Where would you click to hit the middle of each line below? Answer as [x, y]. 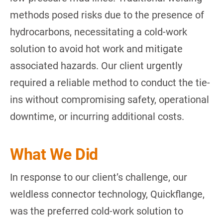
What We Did [54, 154]
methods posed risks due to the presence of [107, 15]
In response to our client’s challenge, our [99, 177]
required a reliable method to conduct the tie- [110, 82]
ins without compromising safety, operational [110, 99]
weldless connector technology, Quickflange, [107, 194]
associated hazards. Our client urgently [96, 65]
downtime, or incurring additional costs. [97, 116]
